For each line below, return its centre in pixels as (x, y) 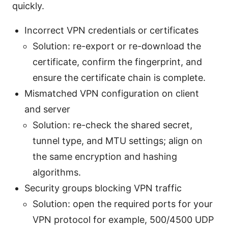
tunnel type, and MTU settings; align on (118, 140)
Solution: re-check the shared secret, (112, 125)
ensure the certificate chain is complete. (119, 77)
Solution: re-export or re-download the (117, 46)
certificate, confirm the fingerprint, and (117, 62)
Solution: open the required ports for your (123, 204)
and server (47, 109)
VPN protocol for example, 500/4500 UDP (123, 219)
